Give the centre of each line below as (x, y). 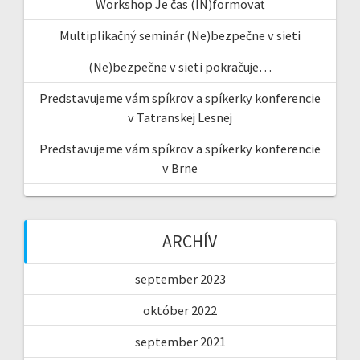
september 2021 (180, 341)
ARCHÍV (190, 241)
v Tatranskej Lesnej (180, 117)
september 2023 (180, 278)
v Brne (180, 168)
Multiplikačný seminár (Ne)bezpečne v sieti (180, 35)
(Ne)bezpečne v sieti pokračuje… (180, 66)
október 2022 (180, 310)
